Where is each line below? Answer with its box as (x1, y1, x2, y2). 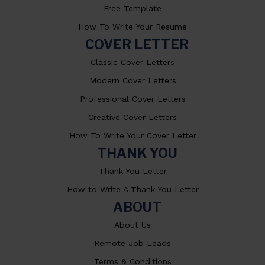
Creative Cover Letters (88, 112, 177, 122)
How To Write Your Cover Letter (69, 131, 196, 141)
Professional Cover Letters (79, 94, 186, 104)
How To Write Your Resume (78, 22, 187, 32)
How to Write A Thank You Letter (66, 185, 199, 195)
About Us (114, 220, 151, 230)
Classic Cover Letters (91, 57, 174, 67)
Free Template (104, 4, 161, 14)
